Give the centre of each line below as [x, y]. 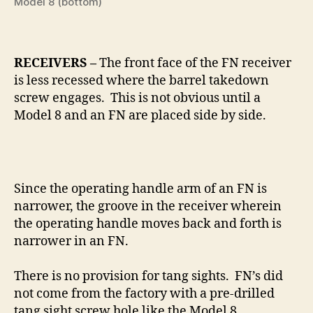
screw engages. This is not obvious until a [137, 99]
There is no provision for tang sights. [122, 277]
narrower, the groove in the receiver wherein [148, 207]
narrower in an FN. [71, 242]
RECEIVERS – [57, 64]
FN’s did [259, 277]
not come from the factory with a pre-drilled [144, 294]
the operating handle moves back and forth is [148, 224]
